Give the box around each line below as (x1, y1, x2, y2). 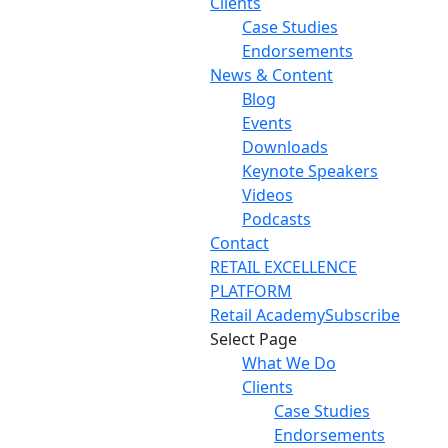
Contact (210, 231, 269, 254)
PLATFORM (210, 279, 292, 302)
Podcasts (242, 207, 311, 230)
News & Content (210, 63, 333, 86)
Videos (242, 183, 293, 206)
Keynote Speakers (242, 159, 378, 182)
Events (242, 111, 292, 134)
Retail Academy (210, 303, 325, 326)
